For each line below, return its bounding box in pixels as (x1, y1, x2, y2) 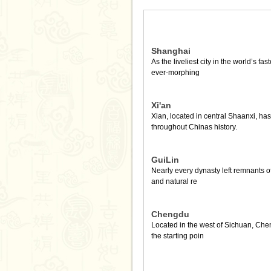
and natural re (151, 177, 197, 186)
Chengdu (151, 209, 189, 219)
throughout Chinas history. (151, 123, 237, 131)
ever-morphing (151, 68, 200, 77)
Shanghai (151, 46, 191, 56)
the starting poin (151, 232, 204, 240)
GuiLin (151, 155, 179, 165)
